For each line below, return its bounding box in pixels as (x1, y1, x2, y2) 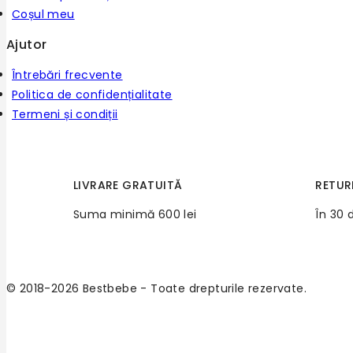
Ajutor (6, 35, 47, 54)
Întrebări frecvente (12, 66, 123, 83)
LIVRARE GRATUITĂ (72, 176, 183, 193)
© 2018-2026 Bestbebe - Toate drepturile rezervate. (6, 280, 307, 296)
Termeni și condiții (12, 106, 118, 122)
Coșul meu (12, 6, 75, 22)
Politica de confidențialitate (12, 86, 173, 102)
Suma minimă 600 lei (72, 206, 197, 222)
